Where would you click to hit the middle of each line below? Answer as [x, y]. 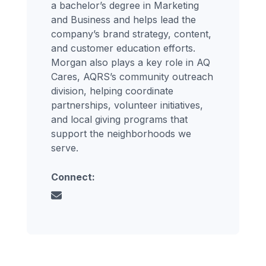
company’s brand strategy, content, [132, 34]
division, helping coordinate [113, 91]
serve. [65, 148]
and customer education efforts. [123, 48]
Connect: [73, 177]
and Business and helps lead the [124, 20]
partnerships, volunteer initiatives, [127, 105]
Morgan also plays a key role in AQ [131, 63]
